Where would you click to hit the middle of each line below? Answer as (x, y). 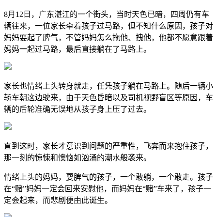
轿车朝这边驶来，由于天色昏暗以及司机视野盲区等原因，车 (108, 98)
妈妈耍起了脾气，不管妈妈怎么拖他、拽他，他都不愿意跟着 (108, 38)
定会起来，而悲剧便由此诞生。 (58, 200)
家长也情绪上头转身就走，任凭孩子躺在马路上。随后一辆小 (108, 86)
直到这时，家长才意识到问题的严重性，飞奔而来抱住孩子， (108, 146)
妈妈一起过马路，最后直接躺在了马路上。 (77, 49)
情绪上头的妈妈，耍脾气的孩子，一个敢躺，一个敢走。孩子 (108, 177)
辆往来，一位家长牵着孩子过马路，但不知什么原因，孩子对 (108, 26)
